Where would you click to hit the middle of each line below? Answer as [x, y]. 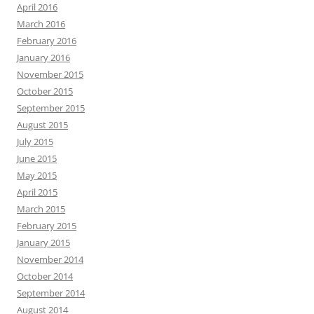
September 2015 [51, 108]
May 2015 [37, 175]
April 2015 [37, 192]
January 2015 [43, 243]
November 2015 [50, 74]
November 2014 [50, 259]
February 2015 [47, 226]
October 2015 [45, 91]
